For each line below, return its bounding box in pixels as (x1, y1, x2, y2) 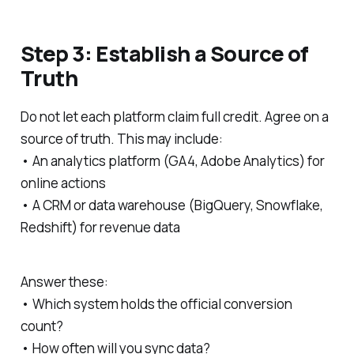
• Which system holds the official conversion (20, 295, 292, 314)
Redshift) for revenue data (20, 218, 180, 237)
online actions (20, 174, 106, 193)
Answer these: (20, 273, 108, 292)
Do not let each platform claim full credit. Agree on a (20, 107, 329, 126)
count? (20, 317, 63, 336)
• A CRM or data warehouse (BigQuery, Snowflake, (20, 196, 323, 215)
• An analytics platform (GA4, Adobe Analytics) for (20, 152, 325, 171)
